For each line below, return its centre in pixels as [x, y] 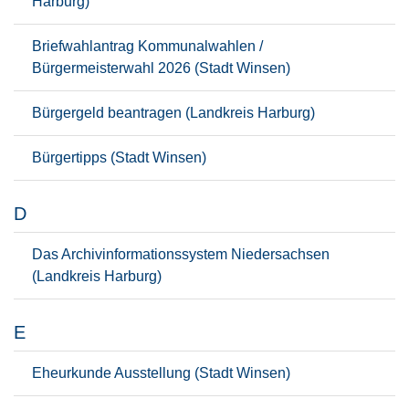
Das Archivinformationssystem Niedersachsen [181, 254]
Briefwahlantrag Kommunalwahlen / [147, 46]
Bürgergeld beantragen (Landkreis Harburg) [173, 113]
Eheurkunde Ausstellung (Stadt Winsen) [161, 373]
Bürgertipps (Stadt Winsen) [119, 157]
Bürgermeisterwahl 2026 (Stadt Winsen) [161, 68]
